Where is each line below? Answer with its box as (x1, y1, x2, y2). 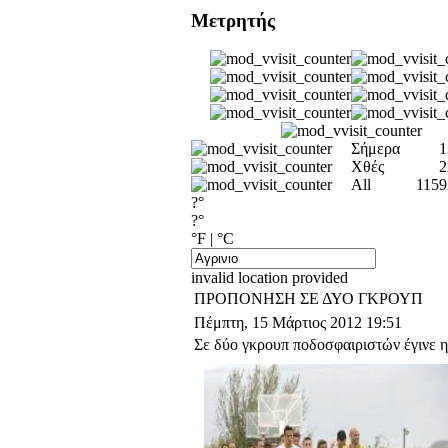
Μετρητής (191, 9, 275, 31)
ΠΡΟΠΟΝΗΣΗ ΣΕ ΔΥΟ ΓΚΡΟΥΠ (194, 290, 423, 308)
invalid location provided (191, 269, 348, 287)
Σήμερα (351, 140, 400, 158)
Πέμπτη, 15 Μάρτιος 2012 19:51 (194, 314, 402, 332)
